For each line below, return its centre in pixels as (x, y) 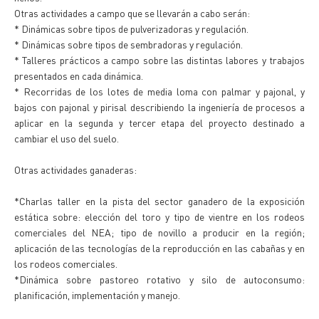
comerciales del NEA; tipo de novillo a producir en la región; (159, 232)
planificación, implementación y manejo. (97, 295)
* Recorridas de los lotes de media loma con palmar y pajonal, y (159, 91)
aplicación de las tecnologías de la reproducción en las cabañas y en (159, 248)
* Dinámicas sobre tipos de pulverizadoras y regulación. (131, 28)
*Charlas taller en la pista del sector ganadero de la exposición (159, 201)
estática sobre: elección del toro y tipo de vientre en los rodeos (159, 216)
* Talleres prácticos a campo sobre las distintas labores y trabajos (159, 60)
